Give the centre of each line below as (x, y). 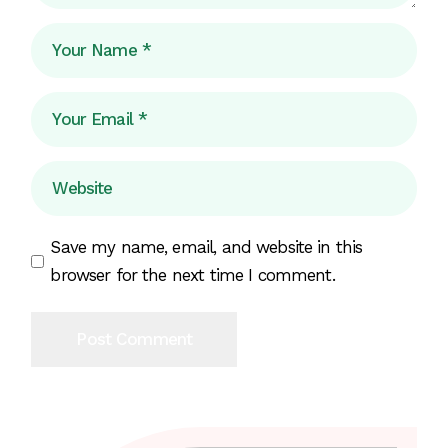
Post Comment (134, 338)
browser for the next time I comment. (192, 274)
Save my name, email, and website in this (206, 246)
